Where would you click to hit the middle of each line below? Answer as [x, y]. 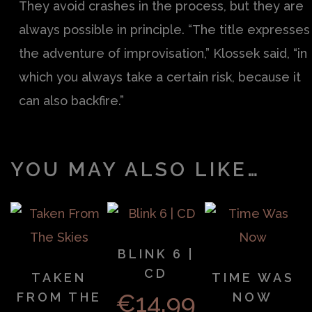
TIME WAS [253, 278]
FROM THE [59, 297]
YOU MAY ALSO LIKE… [135, 170]
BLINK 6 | [156, 254]
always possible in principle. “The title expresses [164, 30]
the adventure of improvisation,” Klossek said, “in [163, 54]
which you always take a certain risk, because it [160, 77]
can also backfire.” [71, 101]
